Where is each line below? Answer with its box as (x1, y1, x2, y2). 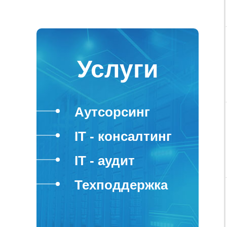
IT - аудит (74, 153, 135, 168)
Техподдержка (74, 177, 168, 193)
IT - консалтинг (74, 129, 172, 144)
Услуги (77, 56, 159, 83)
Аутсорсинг (74, 104, 150, 120)
